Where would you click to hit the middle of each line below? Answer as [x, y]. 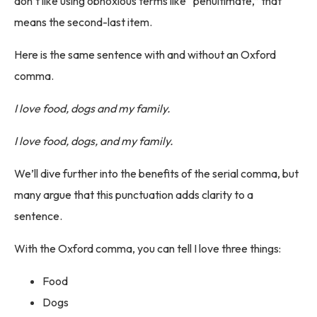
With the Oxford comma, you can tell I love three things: [148, 248]
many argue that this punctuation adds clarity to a [134, 194]
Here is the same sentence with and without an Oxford [145, 54]
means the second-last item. [83, 22]
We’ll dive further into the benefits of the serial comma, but [156, 173]
